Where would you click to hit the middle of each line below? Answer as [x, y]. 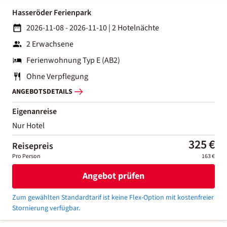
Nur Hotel [28, 125]
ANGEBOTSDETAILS [42, 92]
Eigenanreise [34, 111]
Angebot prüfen [113, 176]
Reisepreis [33, 146]
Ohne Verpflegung [57, 76]
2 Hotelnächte [136, 28]
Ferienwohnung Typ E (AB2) [73, 60]
